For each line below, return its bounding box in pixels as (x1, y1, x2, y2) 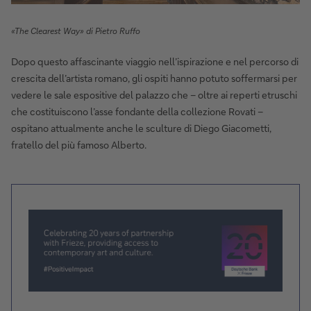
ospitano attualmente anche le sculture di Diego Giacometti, (11, 121, 271, 135)
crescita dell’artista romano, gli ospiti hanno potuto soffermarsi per (11, 71, 297, 85)
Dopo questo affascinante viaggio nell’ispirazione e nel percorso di (11, 54, 299, 68)
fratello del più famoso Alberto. (11, 137, 146, 151)
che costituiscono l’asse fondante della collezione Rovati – (11, 104, 263, 118)
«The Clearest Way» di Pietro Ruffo (11, 25, 140, 36)
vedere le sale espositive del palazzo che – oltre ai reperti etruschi (11, 87, 297, 101)
